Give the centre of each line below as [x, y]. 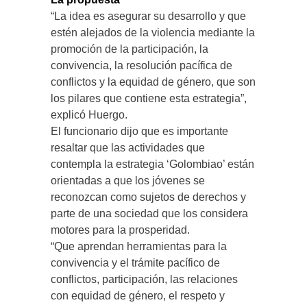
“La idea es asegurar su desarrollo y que [148, 16]
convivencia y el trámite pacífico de [135, 263]
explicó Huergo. [89, 115]
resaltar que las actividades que [128, 148]
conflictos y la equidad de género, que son [153, 82]
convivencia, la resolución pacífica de [142, 65]
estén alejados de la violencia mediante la [153, 33]
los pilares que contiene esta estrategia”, [149, 98]
